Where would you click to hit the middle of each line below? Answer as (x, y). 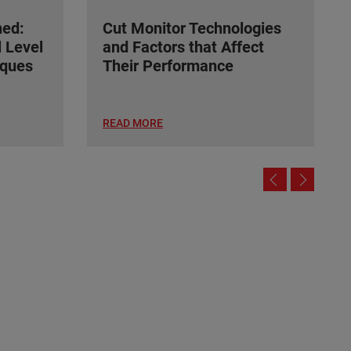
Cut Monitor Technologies (192, 29)
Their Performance (168, 66)
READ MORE (133, 123)
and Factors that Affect (183, 47)
